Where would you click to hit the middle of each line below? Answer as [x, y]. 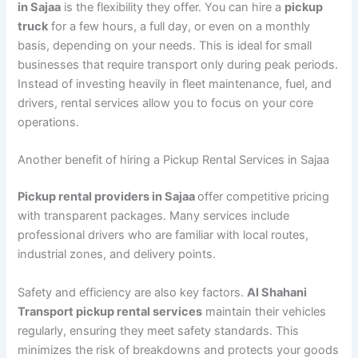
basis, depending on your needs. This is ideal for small [165, 45]
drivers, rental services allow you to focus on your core [166, 103]
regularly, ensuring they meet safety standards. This [159, 330]
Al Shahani [277, 292]
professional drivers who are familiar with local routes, [163, 235]
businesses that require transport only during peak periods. [178, 64]
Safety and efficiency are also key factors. [133, 292]
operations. [49, 122]
